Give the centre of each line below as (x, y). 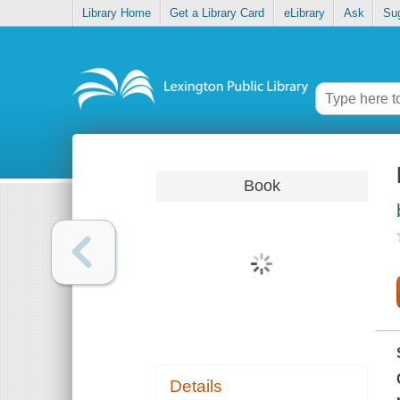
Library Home (117, 13)
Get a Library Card (217, 13)
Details (196, 387)
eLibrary (304, 13)
